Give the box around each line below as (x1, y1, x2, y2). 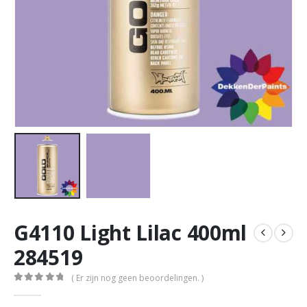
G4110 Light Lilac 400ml (14, 218, 247, 247)
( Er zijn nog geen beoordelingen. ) (71, 271, 204, 284)
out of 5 (21, 284, 74, 293)
